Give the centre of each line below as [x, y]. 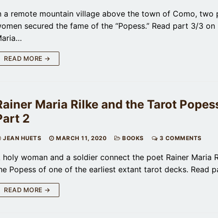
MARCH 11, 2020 [81, 138]
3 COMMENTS [180, 138]
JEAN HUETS [21, 138]
